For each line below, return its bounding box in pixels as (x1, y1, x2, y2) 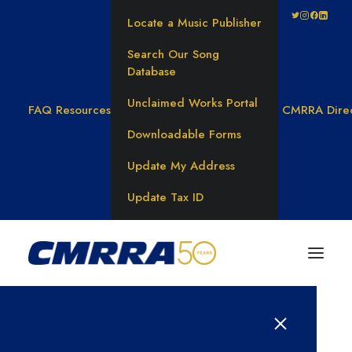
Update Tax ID (127, 189, 203, 206)
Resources (56, 101, 111, 119)
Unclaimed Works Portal (127, 94, 258, 112)
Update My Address (127, 157, 235, 174)
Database (127, 63, 176, 80)
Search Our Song (127, 46, 219, 63)
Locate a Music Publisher (127, 14, 262, 31)
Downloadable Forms (127, 126, 241, 143)
